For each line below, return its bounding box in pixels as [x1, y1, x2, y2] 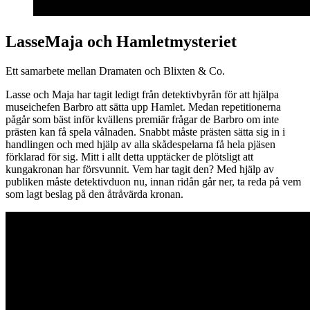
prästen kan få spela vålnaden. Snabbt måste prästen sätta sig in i [6, 126, 285, 138]
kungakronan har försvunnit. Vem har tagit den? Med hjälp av [6, 163, 274, 176]
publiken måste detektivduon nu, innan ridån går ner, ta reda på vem [6, 176, 301, 188]
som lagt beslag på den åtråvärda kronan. [6, 188, 183, 201]
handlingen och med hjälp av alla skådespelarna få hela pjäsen [6, 138, 275, 151]
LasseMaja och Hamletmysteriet [6, 33, 237, 51]
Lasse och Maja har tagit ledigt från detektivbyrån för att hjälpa [6, 89, 279, 101]
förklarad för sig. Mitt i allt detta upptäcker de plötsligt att [6, 151, 253, 163]
